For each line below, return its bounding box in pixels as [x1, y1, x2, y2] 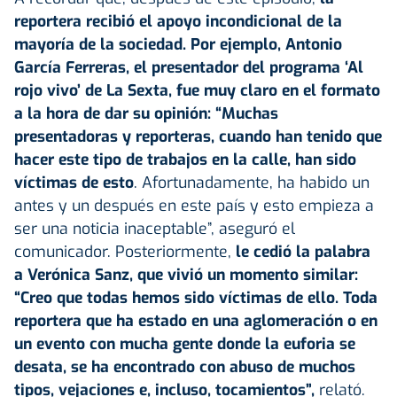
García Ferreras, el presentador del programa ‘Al [14, 56, 363, 78]
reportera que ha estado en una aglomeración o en [14, 309, 378, 331]
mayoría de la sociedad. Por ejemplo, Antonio [14, 33, 342, 55]
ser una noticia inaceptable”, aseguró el [14, 217, 295, 239]
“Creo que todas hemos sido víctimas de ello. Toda [14, 286, 378, 308]
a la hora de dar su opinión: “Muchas [14, 102, 278, 124]
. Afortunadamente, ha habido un [134, 171, 370, 193]
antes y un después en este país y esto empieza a [14, 194, 374, 216]
